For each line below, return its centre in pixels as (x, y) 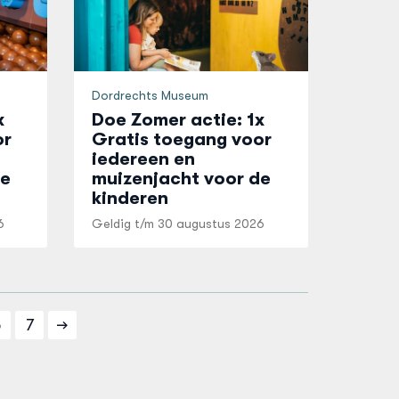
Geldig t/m (125, 224)
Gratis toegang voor (182, 139)
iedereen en (144, 159)
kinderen (130, 198)
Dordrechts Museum (151, 95)
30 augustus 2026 (212, 224)
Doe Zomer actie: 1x (179, 120)
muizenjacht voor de (182, 179)
